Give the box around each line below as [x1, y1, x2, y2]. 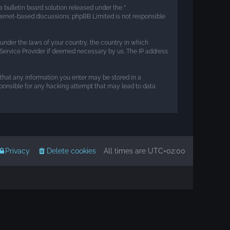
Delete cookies [47, 147, 96, 155]
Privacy [5, 147, 30, 155]
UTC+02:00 [148, 147, 185, 155]
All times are [104, 147, 148, 155]
